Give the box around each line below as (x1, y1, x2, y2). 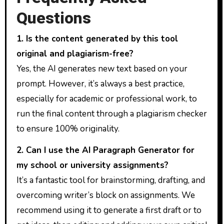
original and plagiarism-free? (16, 48, 133, 60)
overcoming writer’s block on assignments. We (16, 189, 195, 201)
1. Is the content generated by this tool (16, 33, 178, 45)
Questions (16, 6, 91, 30)
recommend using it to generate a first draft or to (16, 204, 201, 216)
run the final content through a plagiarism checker (16, 108, 207, 120)
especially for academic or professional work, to (16, 93, 197, 105)
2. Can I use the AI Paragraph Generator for (16, 144, 194, 156)
